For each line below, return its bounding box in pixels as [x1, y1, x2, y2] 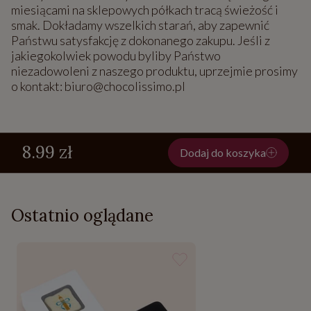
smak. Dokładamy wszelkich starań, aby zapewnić [11, 17, 269, 33]
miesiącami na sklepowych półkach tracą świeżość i [11, 2, 278, 18]
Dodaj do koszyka [180, 146, 266, 160]
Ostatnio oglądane [11, 205, 153, 227]
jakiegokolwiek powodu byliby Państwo [11, 48, 221, 64]
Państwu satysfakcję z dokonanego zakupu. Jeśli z [11, 33, 270, 49]
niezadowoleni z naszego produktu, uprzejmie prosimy [11, 63, 298, 79]
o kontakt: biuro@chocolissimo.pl [11, 78, 185, 94]
